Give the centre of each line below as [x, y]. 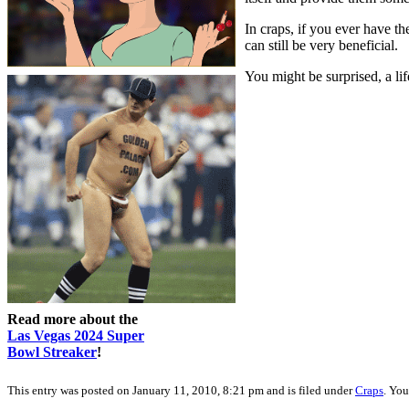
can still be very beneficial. [321, 45]
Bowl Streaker [52, 351]
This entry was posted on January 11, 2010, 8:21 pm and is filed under [181, 390]
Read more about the [73, 319]
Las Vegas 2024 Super [76, 335]
